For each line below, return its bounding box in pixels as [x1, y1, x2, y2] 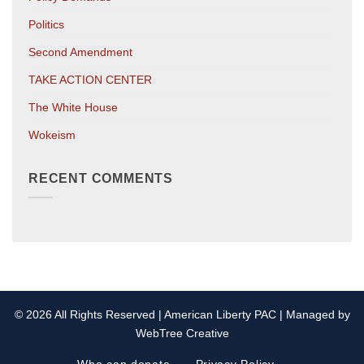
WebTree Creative [135, 326, 229, 340]
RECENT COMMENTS [28, 171, 173, 185]
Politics [28, 17, 64, 31]
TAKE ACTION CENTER [28, 72, 152, 86]
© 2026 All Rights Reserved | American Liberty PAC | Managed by [14, 307, 350, 321]
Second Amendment [28, 45, 132, 58]
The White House [28, 100, 118, 114]
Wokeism [28, 128, 76, 141]
